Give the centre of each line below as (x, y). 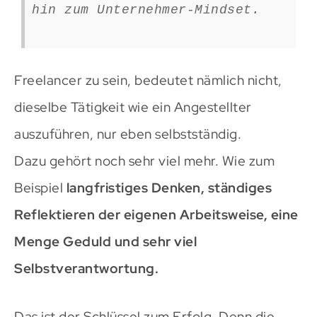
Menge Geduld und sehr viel (105, 242)
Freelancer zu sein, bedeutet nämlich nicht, (148, 81)
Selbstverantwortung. (86, 269)
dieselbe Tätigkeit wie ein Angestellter (133, 108)
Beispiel (40, 188)
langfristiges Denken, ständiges (169, 188)
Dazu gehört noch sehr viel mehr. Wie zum (144, 161)
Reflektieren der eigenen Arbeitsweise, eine (156, 215)
